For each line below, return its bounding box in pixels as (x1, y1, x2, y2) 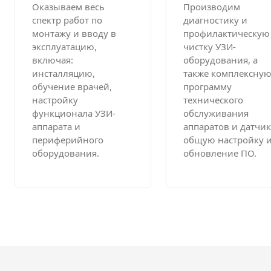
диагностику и (183, 14, 247, 27)
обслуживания (183, 107, 249, 120)
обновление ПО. (183, 147, 256, 160)
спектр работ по (32, 14, 102, 27)
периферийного (32, 134, 103, 146)
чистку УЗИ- (183, 41, 236, 53)
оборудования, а (183, 54, 258, 67)
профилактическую (183, 27, 270, 40)
